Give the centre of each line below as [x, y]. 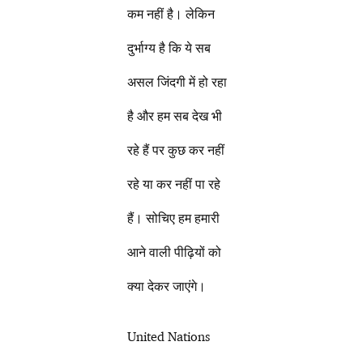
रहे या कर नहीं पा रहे [174, 184]
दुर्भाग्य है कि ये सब [169, 48]
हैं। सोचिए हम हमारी [174, 218]
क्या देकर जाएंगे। [167, 286]
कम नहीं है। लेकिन [171, 14]
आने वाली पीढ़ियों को [175, 252]
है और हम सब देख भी [175, 116]
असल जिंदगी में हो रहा [177, 82]
